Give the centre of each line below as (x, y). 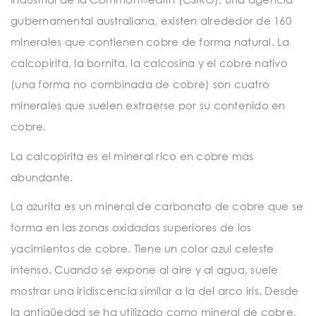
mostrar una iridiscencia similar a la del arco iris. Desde (155, 291)
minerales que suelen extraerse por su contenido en (148, 105)
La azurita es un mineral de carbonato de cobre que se (157, 206)
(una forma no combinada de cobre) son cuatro (140, 84)
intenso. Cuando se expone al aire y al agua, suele (145, 270)
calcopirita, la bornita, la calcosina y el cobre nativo (149, 63)
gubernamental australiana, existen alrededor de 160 (151, 21)
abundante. (42, 177)
